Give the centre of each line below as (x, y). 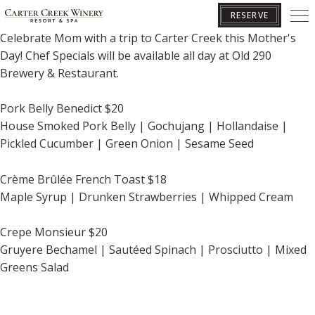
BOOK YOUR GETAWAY (157, 76)
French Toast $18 (120, 179)
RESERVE (249, 15)
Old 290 (252, 55)
